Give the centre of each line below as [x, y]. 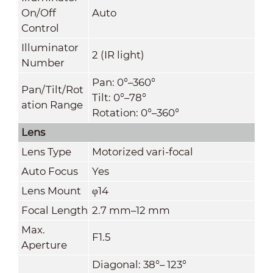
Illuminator [50, 47]
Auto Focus [49, 171]
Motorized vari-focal [142, 151]
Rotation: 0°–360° [135, 112]
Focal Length [54, 210]
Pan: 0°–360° [123, 82]
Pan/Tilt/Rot [52, 89]
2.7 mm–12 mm [131, 210]
